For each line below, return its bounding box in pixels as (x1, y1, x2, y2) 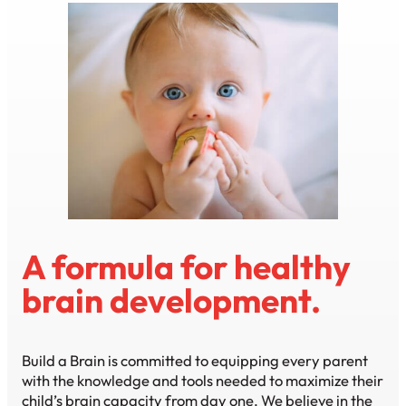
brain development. (22, 278, 321, 322)
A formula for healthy (22, 245, 351, 288)
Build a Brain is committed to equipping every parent (22, 350, 368, 370)
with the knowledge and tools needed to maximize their (22, 370, 383, 390)
